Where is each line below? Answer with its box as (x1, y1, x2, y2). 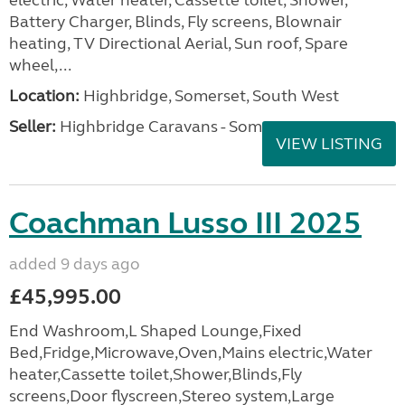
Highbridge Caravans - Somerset (56, 117, 300, 137)
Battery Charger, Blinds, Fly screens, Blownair (9, 12, 342, 32)
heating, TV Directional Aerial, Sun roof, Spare (9, 33, 348, 53)
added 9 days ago (9, 254, 140, 274)
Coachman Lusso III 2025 (9, 204, 362, 242)
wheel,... (9, 55, 71, 75)
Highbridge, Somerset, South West (80, 86, 339, 106)
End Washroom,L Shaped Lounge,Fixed (9, 321, 302, 341)
